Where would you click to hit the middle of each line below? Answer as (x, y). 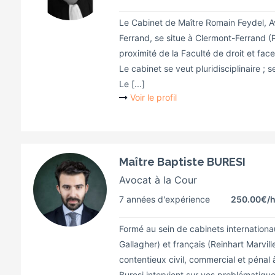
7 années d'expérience (165, 199)
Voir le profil (153, 97)
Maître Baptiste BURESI (182, 162)
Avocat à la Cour (158, 180)
